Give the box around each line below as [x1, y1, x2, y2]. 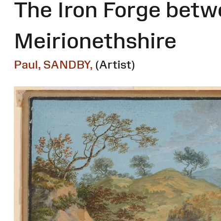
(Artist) [95, 58, 135, 72]
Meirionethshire [14, 28, 177, 53]
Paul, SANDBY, [14, 58, 93, 72]
